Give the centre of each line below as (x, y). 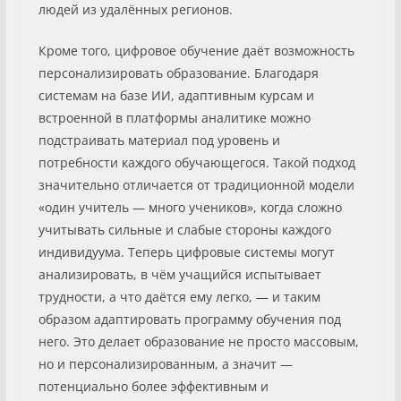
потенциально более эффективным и (153, 386)
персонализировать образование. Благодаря (178, 73)
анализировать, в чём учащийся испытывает (179, 274)
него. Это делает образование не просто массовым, (198, 341)
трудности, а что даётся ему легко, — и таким (179, 296)
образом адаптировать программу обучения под (189, 319)
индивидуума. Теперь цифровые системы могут (186, 252)
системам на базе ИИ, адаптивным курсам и (176, 95)
